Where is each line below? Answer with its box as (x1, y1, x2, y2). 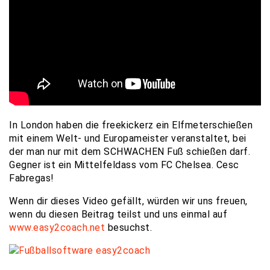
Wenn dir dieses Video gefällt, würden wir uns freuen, (9, 195, 248, 207)
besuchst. (105, 222, 152, 233)
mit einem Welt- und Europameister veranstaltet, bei (9, 133, 246, 144)
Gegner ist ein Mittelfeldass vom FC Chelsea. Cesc (9, 159, 239, 171)
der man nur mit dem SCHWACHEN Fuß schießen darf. (9, 146, 250, 157)
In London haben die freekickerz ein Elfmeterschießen (9, 119, 253, 131)
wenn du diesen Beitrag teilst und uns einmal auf (9, 209, 227, 220)
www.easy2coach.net (9, 222, 105, 233)
